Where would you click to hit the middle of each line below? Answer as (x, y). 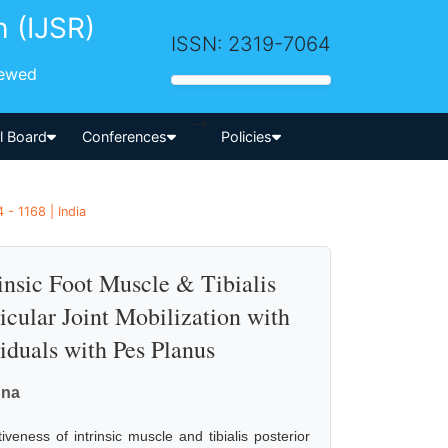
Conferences (125, 136)
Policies (246, 136)
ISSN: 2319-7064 (251, 43)
